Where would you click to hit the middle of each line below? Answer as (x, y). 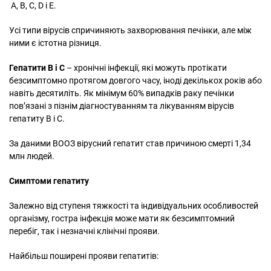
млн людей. (32, 156)
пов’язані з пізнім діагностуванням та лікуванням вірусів (122, 106)
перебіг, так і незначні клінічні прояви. (84, 231)
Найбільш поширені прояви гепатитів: (84, 256)
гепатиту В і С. (37, 118)
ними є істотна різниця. (55, 43)
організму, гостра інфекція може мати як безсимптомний (122, 218)
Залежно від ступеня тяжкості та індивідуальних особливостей (134, 205)
